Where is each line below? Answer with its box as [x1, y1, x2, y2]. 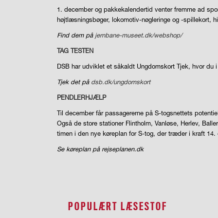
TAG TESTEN [57, 46, 94, 54]
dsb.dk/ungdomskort [91, 77, 151, 86]
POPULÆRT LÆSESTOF [68, 200, 168, 213]
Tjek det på [57, 77, 91, 86]
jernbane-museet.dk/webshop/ [95, 31, 182, 39]
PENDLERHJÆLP [57, 93, 107, 101]
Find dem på [57, 31, 95, 39]
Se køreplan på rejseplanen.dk [57, 145, 144, 153]
